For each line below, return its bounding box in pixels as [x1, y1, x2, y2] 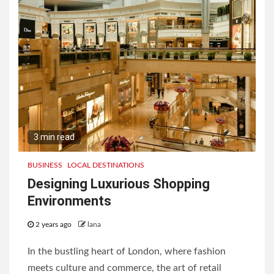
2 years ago [34, 221, 73, 229]
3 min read [34, 132, 75, 143]
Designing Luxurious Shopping [28, 176, 210, 192]
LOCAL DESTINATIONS [67, 161, 144, 169]
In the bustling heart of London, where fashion [28, 246, 226, 257]
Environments [28, 193, 111, 209]
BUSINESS [28, 161, 62, 169]
